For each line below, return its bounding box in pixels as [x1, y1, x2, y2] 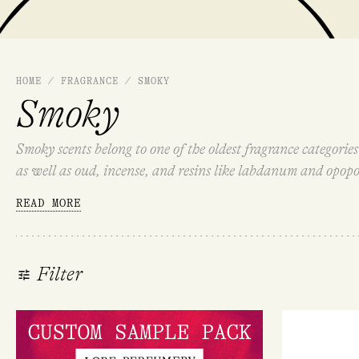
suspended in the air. [16, 184, 135, 200]
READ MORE [16, 196, 81, 209]
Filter [37, 264, 83, 285]
